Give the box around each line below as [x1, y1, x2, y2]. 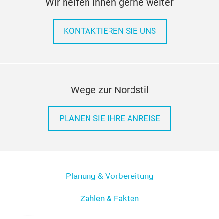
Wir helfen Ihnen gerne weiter [45, 37, 174, 49]
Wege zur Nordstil [70, 124, 149, 136]
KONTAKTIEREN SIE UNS [63, 66, 156, 76]
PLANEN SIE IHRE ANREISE [59, 154, 160, 164]
